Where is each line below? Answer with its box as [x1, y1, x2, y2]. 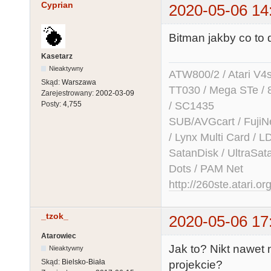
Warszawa [62, 77, 96, 87]
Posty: [41, 99, 63, 108]
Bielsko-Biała [62, 258, 105, 267]
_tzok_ [41, 211, 68, 221]
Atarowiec [41, 232, 76, 241]
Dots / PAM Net [169, 162, 243, 175]
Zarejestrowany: [41, 88, 96, 97]
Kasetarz [41, 51, 73, 60]
